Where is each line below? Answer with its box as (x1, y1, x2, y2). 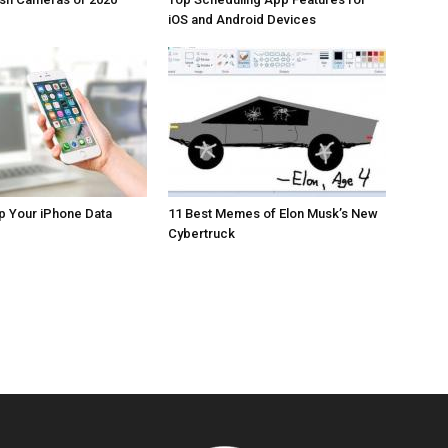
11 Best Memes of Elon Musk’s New (168, 206, 378, 221)
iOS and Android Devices (168, 12, 316, 27)
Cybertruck (168, 226, 235, 241)
